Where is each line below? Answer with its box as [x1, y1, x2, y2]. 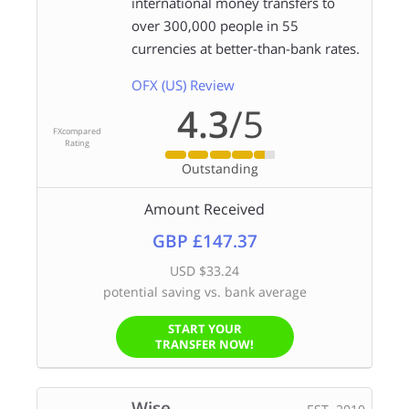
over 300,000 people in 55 [131, 16, 299, 36]
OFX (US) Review [131, 76, 235, 95]
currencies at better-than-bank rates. [131, 39, 360, 58]
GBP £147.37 [152, 228, 257, 253]
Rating [65, 137, 90, 150]
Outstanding [182, 159, 259, 177]
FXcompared [53, 125, 102, 138]
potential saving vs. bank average [102, 282, 307, 300]
